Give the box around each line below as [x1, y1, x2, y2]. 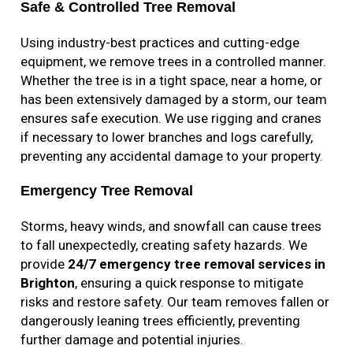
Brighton [20, 275, 76, 292]
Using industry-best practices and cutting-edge [20, 35, 300, 51]
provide [20, 256, 69, 273]
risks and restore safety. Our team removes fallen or [20, 294, 330, 310]
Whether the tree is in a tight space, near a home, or [20, 72, 323, 89]
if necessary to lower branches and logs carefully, [20, 129, 314, 146]
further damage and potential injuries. [20, 332, 244, 348]
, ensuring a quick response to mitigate [75, 275, 304, 292]
